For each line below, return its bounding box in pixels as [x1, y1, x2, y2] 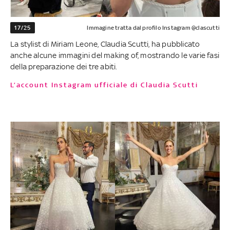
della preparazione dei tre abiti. [10, 62, 118, 71]
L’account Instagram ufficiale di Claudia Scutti [16, 81, 198, 89]
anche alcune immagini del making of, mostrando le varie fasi [10, 50, 220, 60]
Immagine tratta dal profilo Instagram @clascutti [87, 24, 220, 31]
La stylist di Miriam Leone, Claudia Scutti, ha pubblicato [10, 39, 200, 48]
